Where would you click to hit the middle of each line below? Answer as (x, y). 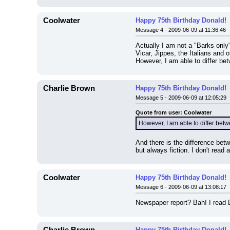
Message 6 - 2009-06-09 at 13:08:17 (181, 187)
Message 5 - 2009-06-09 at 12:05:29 (181, 98)
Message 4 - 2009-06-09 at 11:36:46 (181, 30)
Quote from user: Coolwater (174, 112)
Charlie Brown (69, 88)
